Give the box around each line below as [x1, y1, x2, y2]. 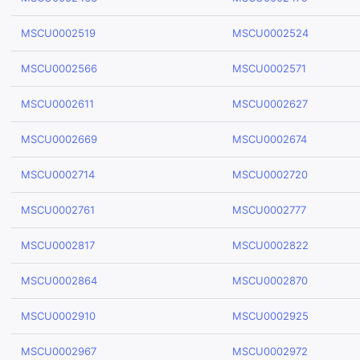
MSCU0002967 [21, 345, 96, 358]
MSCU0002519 [21, 27, 96, 39]
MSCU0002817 [21, 239, 95, 252]
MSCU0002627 [232, 97, 308, 110]
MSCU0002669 [21, 133, 97, 145]
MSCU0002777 [232, 203, 306, 216]
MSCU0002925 [232, 309, 309, 322]
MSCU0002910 [21, 309, 96, 322]
